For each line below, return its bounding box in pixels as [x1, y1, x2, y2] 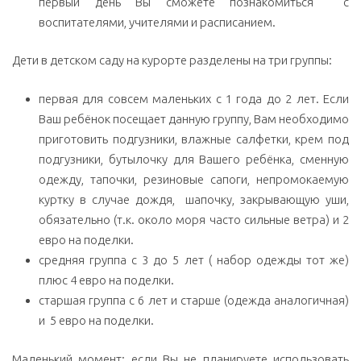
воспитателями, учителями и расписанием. [39, 15, 276, 29]
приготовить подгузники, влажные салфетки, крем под [39, 132, 349, 147]
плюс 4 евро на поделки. [39, 273, 174, 288]
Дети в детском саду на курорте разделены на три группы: [12, 53, 332, 68]
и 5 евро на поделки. [39, 313, 154, 328]
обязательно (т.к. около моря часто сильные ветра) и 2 [39, 213, 349, 227]
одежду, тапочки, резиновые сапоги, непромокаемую [39, 172, 349, 187]
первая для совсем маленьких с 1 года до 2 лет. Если [39, 92, 349, 106]
